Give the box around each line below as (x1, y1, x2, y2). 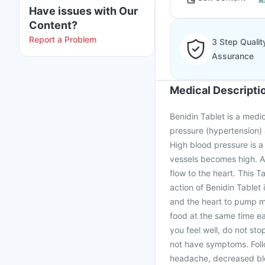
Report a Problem (29, 34, 96, 44)
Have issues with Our (29, 5, 138, 17)
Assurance (212, 51, 254, 61)
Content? (29, 19, 77, 31)
